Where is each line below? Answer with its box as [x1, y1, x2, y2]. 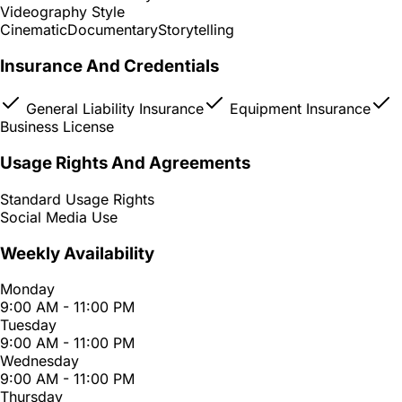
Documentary [67, 21, 158, 39]
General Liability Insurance [22, 100, 204, 118]
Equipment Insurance [225, 100, 371, 118]
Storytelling [158, 21, 234, 39]
